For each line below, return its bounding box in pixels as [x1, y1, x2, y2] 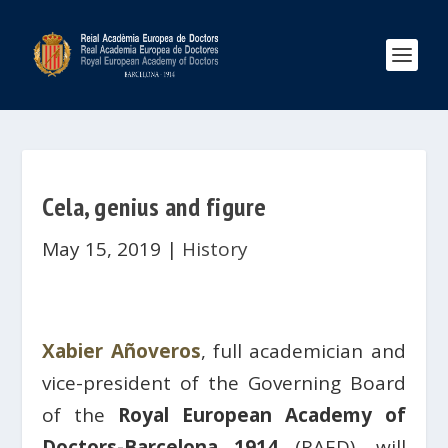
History [182, 236, 249, 262]
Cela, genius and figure [42, 190, 267, 223]
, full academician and [200, 338, 406, 364]
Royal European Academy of [118, 402, 406, 428]
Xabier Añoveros [42, 338, 201, 364]
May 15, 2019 [42, 236, 162, 262]
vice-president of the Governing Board [42, 370, 406, 396]
